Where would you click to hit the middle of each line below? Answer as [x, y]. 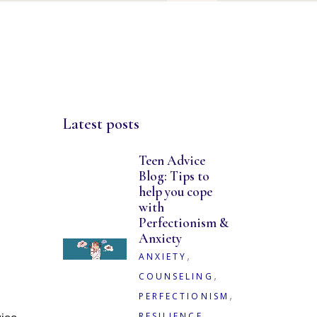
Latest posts [101, 124]
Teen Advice [172, 160]
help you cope [175, 191]
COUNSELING [176, 276]
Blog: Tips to [174, 176]
